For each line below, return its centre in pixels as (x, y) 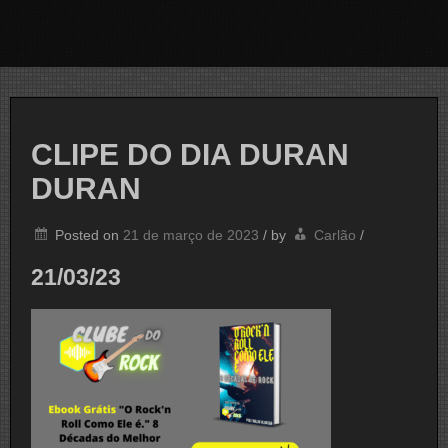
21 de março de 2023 (191, 235)
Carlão (335, 235)
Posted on (89, 235)
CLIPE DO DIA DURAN (190, 155)
